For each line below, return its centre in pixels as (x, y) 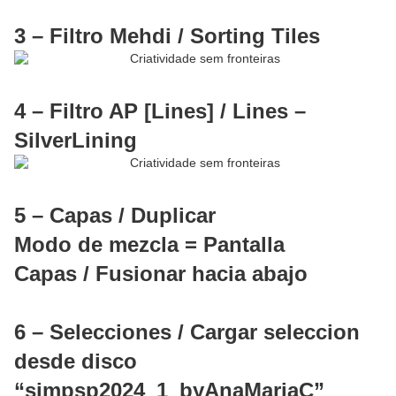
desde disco (76, 362)
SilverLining (76, 141)
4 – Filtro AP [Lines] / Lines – (160, 111)
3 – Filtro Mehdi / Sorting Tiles (167, 36)
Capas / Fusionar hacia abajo (161, 274)
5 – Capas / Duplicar (115, 216)
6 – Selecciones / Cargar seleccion (187, 332)
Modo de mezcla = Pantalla (149, 245)
